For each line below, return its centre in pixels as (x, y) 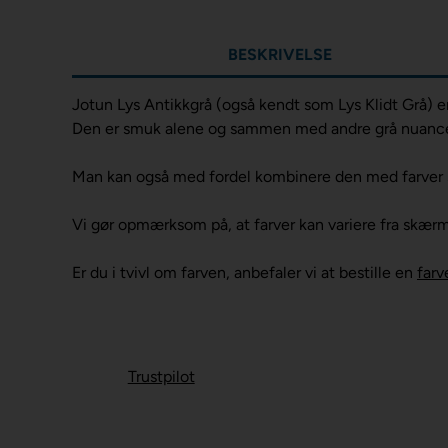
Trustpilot (161, 376)
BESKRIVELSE (279, 54)
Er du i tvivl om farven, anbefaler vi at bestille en (244, 272)
